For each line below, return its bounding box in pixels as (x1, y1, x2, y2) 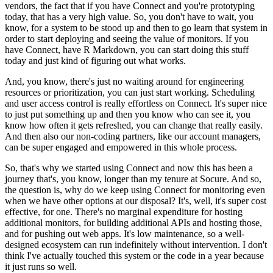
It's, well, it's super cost (178, 195, 266, 206)
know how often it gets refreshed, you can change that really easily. (5, 119, 263, 130)
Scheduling (211, 87, 255, 97)
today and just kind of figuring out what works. (5, 55, 186, 66)
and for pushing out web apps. (5, 228, 121, 239)
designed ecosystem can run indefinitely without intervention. (5, 239, 240, 250)
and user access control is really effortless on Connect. (5, 97, 212, 108)
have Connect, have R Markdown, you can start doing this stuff (5, 44, 249, 55)
